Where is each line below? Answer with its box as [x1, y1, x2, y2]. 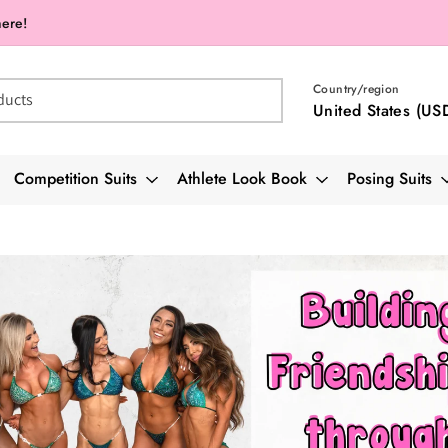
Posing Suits [347, 167, 432, 190]
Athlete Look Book [177, 167, 307, 190]
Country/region [313, 80, 400, 98]
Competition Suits [14, 167, 137, 190]
